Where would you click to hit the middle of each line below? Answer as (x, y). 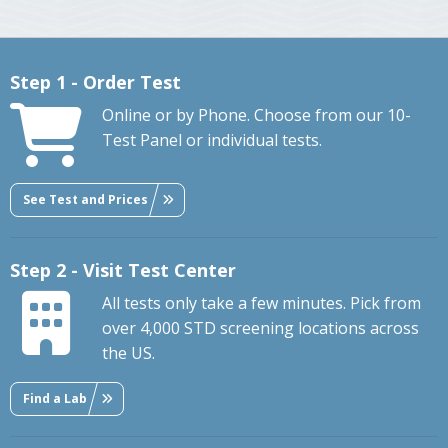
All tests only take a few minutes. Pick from (261, 303)
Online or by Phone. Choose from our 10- (256, 115)
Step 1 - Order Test (95, 82)
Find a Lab (55, 398)
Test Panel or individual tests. (212, 140)
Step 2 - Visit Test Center (123, 270)
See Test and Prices (85, 199)
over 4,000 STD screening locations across (260, 328)
